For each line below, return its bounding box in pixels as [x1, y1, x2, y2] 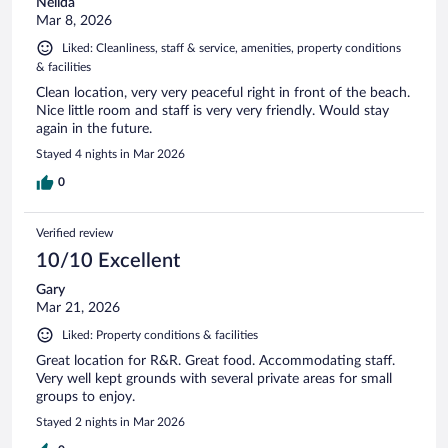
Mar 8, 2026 [36, 13, 112, 28]
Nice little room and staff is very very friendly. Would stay [36, 103, 389, 118]
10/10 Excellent [36, 250, 180, 271]
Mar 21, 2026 [36, 300, 120, 315]
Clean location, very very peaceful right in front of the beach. [36, 85, 410, 100]
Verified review [36, 226, 113, 239]
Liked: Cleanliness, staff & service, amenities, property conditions [62, 41, 401, 54]
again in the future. [36, 121, 152, 136]
